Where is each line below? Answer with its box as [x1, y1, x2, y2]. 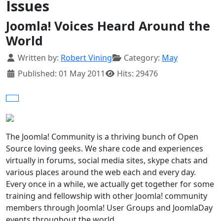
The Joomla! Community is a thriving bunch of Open [6, 131, 198, 143]
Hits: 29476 [117, 68, 158, 79]
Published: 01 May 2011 [18, 68, 105, 79]
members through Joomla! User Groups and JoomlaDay [6, 202, 213, 214]
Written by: [16, 52, 61, 64]
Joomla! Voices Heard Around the [6, 17, 210, 35]
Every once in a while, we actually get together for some [6, 179, 214, 190]
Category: [122, 52, 162, 64]
